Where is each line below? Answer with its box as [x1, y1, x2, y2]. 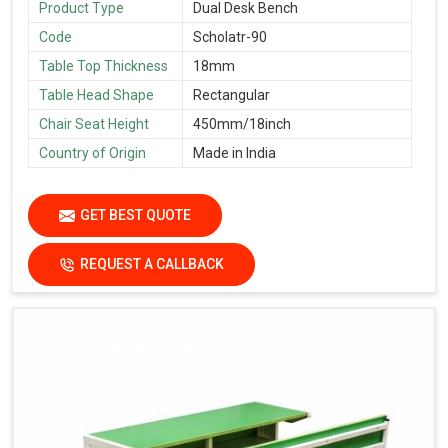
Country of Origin [39, 144, 146, 161]
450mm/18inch [193, 115, 291, 132]
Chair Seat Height [39, 115, 149, 132]
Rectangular [193, 86, 270, 103]
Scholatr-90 [193, 28, 267, 45]
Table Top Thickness [39, 57, 168, 74]
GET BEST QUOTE [80, 206, 191, 223]
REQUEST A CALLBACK [80, 255, 224, 272]
